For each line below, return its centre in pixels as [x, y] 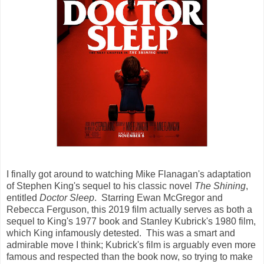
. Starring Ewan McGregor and [159, 197]
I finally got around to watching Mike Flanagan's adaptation [129, 174]
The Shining [220, 186]
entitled [23, 197]
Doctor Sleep [67, 197]
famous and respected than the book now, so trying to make [130, 256]
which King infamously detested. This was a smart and [121, 233]
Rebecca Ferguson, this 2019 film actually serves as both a [129, 209]
